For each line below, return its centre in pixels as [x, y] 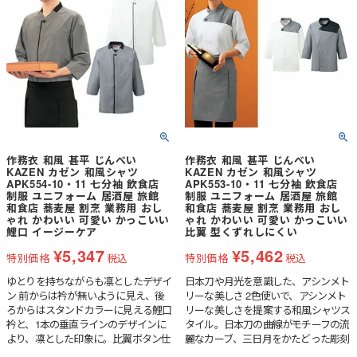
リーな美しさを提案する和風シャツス [268, 310]
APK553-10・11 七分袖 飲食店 [261, 184]
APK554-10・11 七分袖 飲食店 [83, 184]
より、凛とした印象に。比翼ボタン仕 [89, 339]
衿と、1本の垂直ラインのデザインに [86, 324]
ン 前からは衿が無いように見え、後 [86, 296]
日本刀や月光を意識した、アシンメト [267, 281]
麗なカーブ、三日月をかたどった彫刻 [267, 339]
